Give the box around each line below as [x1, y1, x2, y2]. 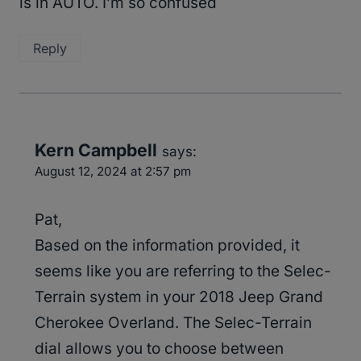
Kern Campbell [35, 139, 157, 160]
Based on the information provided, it [35, 236, 300, 255]
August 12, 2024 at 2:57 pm [35, 163, 191, 179]
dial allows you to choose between [35, 339, 284, 359]
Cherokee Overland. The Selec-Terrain [35, 313, 312, 333]
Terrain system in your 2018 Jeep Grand [35, 288, 323, 307]
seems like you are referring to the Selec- [35, 262, 331, 281]
